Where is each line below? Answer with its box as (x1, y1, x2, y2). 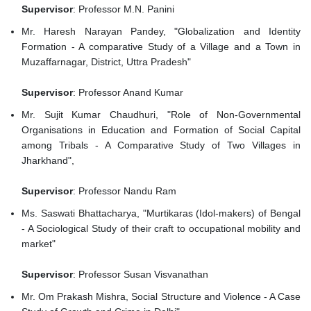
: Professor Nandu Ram (73, 185, 176, 197)
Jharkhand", (22, 155, 77, 167)
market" (22, 238, 58, 250)
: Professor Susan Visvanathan (73, 269, 208, 280)
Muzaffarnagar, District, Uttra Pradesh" (22, 56, 194, 68)
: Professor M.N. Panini (73, 3, 174, 15)
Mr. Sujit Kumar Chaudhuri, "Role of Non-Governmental (22, 109, 301, 121)
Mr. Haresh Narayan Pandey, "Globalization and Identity (22, 26, 301, 37)
